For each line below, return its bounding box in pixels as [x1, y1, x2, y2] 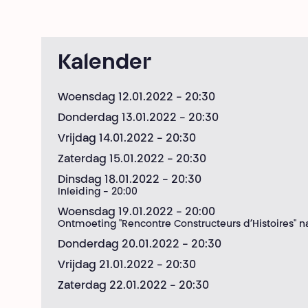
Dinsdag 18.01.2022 [58, 175, 159, 186]
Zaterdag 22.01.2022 [58, 280, 167, 291]
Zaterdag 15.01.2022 [58, 154, 164, 165]
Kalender [58, 54, 151, 74]
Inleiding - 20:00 [58, 188, 137, 197]
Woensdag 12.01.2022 [58, 92, 173, 103]
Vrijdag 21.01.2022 [58, 260, 154, 271]
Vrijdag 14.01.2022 [58, 133, 154, 144]
